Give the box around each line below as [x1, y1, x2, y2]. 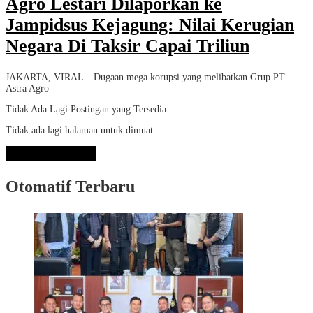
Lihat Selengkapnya [11, 147, 91, 159]
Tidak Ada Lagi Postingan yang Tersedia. [6, 103, 169, 115]
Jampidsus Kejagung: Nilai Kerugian [6, 15, 294, 36]
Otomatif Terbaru [6, 177, 135, 196]
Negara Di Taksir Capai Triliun [6, 36, 249, 57]
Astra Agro [6, 82, 49, 94]
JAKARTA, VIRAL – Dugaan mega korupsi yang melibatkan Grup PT [6, 71, 285, 82]
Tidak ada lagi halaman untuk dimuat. [6, 124, 156, 136]
